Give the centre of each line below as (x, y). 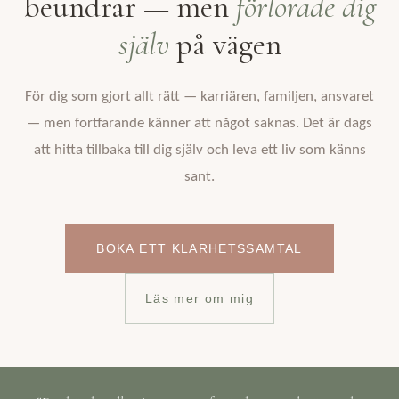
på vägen (225, 45)
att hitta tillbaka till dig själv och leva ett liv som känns (199, 150)
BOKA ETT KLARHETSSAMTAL (199, 249)
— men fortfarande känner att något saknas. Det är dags (199, 123)
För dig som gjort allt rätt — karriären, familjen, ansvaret (199, 96)
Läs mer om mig (199, 299)
